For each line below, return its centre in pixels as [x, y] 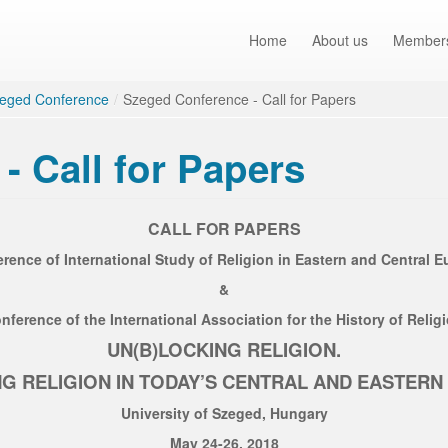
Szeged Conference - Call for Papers [239, 99]
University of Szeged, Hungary [224, 413]
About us [340, 40]
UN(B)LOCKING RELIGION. [224, 349]
